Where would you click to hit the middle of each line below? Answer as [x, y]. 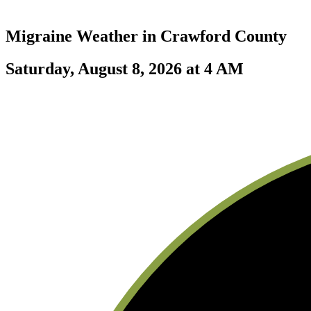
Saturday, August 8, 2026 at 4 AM [125, 68]
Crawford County [224, 36]
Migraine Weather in [83, 36]
